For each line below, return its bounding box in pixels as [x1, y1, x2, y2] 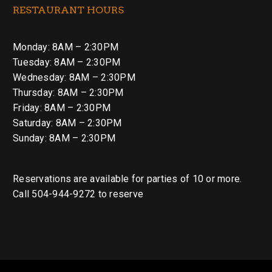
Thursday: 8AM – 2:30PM [13, 86, 124, 98]
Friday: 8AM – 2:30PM [13, 101, 110, 114]
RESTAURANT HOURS [13, 4, 124, 16]
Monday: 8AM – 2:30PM [13, 41, 118, 53]
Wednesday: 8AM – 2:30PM [13, 71, 135, 83]
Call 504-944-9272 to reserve [13, 188, 143, 200]
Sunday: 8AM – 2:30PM [13, 132, 115, 144]
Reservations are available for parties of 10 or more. [13, 173, 242, 185]
